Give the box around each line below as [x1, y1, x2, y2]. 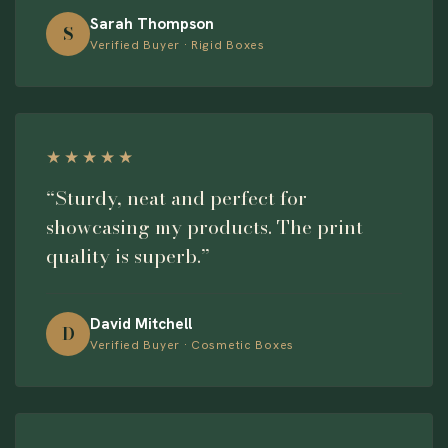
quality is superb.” [46, 240, 210, 271]
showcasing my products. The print [46, 211, 363, 242]
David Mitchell [90, 314, 192, 335]
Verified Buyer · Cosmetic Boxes [90, 337, 295, 354]
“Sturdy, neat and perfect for [46, 182, 307, 213]
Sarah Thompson [90, 14, 214, 35]
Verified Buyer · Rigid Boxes [90, 37, 265, 54]
